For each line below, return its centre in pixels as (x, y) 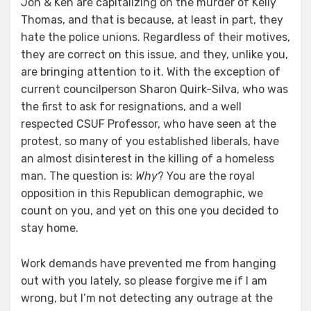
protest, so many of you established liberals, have (150, 141)
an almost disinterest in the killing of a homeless (148, 159)
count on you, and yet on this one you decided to (150, 211)
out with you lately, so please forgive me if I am (144, 281)
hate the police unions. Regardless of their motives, (155, 37)
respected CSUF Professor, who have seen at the (149, 124)
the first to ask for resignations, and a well (131, 107)
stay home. (50, 228)
